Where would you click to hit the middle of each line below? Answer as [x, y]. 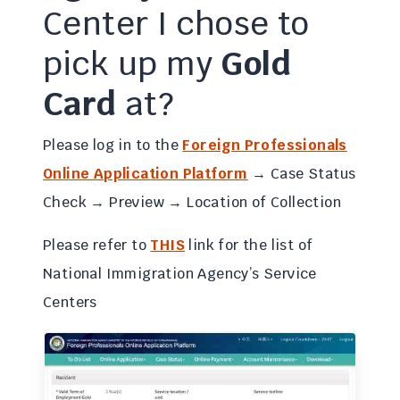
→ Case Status [302, 174]
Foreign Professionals [265, 145]
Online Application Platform [146, 174]
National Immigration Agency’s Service [180, 274]
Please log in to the [113, 145]
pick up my [132, 64]
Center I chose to [176, 24]
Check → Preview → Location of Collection [192, 202]
